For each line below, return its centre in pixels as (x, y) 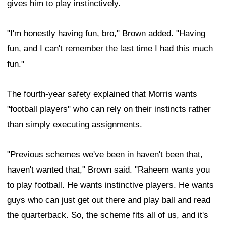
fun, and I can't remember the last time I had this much (110, 49)
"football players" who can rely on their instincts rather (109, 109)
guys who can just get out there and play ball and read (109, 200)
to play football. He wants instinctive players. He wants (110, 185)
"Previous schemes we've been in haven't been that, (105, 155)
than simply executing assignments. (75, 125)
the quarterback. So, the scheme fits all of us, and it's (108, 215)
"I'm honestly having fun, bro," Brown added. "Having (106, 34)
